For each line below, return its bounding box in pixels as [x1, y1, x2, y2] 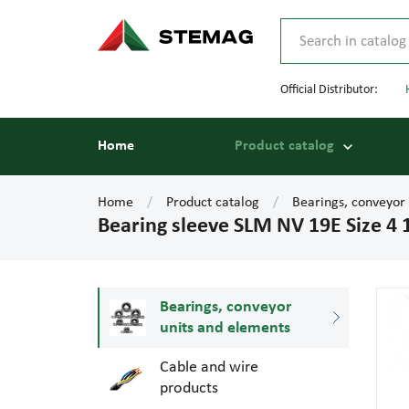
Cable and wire [160, 359, 258, 376]
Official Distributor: [280, 83, 378, 97]
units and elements [160, 320, 290, 337]
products [160, 380, 218, 397]
